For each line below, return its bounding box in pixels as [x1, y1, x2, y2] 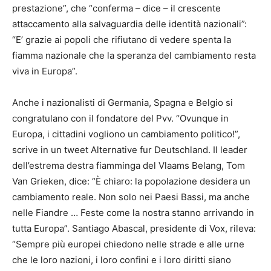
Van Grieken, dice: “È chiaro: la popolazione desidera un [12, 175, 250, 187]
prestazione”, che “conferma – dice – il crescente [12, 2, 221, 14]
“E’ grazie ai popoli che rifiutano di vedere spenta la [12, 33, 231, 45]
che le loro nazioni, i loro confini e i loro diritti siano [12, 253, 231, 266]
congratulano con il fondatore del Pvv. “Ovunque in [12, 112, 229, 124]
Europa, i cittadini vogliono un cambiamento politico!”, [12, 128, 240, 140]
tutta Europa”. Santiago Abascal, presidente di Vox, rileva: [12, 222, 256, 234]
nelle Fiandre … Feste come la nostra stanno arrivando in [12, 206, 254, 218]
